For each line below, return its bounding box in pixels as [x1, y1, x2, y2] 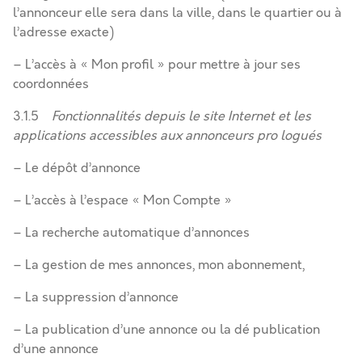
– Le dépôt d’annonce [13, 159, 141, 177]
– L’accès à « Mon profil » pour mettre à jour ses [13, 56, 301, 74]
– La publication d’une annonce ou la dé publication [13, 321, 320, 339]
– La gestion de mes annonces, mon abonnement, [13, 256, 305, 274]
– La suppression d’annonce [13, 288, 182, 306]
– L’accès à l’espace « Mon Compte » [13, 192, 232, 209]
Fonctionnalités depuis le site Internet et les [52, 107, 311, 125]
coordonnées [13, 75, 89, 93]
